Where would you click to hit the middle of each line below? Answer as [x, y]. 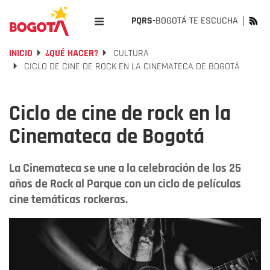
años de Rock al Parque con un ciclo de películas [125, 184]
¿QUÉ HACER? [72, 53]
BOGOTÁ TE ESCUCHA [197, 21]
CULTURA [130, 53]
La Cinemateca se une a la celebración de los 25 [125, 168]
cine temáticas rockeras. [68, 199]
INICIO [21, 53]
